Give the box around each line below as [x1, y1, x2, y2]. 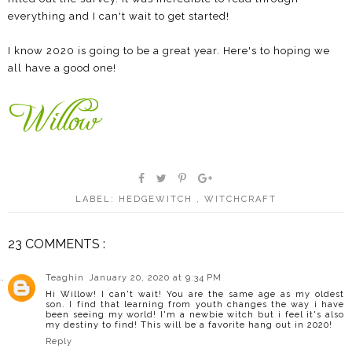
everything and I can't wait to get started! [8, 9, 229, 22]
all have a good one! [8, 61, 116, 74]
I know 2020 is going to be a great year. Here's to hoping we [8, 44, 330, 57]
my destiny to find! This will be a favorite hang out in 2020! [46, 319, 332, 330]
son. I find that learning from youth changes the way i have [46, 299, 344, 310]
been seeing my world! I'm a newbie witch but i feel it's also [46, 309, 344, 320]
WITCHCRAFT [204, 193, 277, 204]
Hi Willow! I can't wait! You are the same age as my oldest [46, 288, 344, 299]
